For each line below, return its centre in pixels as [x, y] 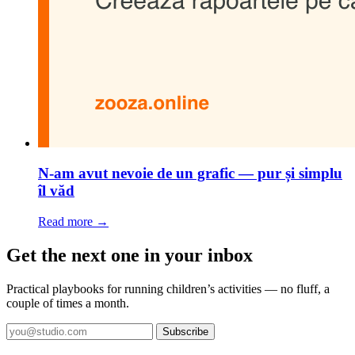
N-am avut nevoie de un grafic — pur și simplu [190, 174]
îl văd [56, 191]
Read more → [73, 222]
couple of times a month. [68, 303]
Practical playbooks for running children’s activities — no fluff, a [168, 288]
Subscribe [185, 331]
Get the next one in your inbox [130, 256]
